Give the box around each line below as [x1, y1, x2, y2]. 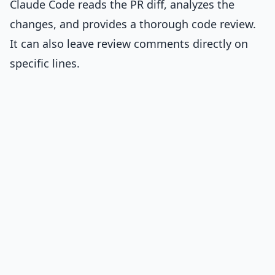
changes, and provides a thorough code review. [10, 17, 256, 31]
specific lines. [10, 56, 80, 71]
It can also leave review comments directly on [10, 36, 248, 51]
